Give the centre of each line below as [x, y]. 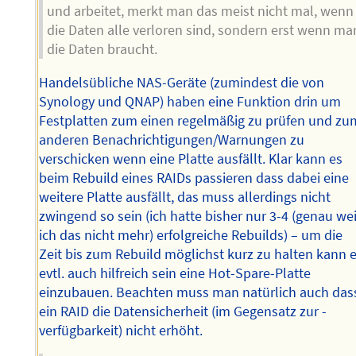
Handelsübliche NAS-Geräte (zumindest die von [182, 82]
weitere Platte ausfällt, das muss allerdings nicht [185, 197]
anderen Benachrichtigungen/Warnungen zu [172, 139]
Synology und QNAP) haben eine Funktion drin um [190, 101]
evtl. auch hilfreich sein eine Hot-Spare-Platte [175, 273]
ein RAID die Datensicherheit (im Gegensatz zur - [183, 311]
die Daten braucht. [103, 50]
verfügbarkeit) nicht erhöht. [121, 330]
